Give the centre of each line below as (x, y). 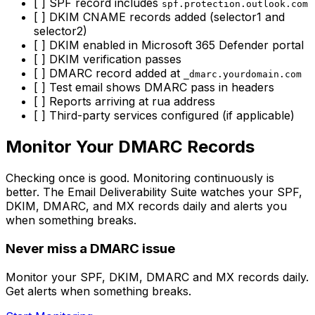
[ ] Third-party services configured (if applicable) (164, 116)
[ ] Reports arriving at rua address (124, 102)
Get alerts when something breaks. (98, 291)
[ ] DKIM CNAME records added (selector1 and (159, 17)
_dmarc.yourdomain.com (243, 75)
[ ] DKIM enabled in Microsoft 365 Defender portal (169, 45)
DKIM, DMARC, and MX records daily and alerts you (146, 206)
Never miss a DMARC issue (90, 248)
